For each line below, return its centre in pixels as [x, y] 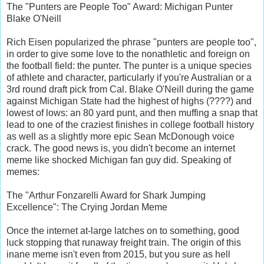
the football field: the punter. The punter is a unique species [129, 65]
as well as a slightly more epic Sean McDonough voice [121, 136]
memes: [23, 171]
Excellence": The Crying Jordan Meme [87, 207]
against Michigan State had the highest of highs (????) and [129, 101]
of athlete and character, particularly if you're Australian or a [129, 77]
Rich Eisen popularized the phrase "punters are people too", [131, 42]
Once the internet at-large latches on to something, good [123, 230]
